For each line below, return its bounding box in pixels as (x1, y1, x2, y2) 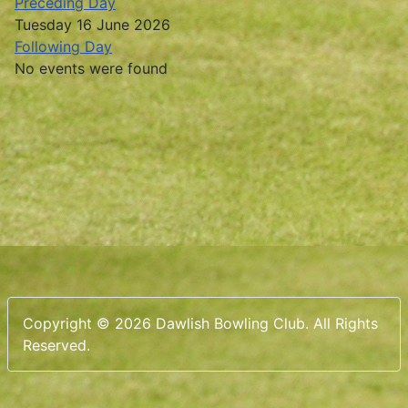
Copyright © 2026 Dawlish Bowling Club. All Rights (23, 314, 378, 332)
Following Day (15, 36, 112, 56)
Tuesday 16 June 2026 (15, 15, 170, 34)
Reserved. (23, 336, 90, 354)
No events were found (15, 58, 168, 77)
